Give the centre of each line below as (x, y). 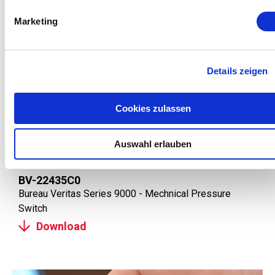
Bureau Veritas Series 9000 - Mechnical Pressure (125, 194)
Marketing (36, 21)
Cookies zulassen (153, 108)
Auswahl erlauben (153, 144)
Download (61, 226)
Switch (33, 208)
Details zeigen (238, 71)
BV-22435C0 (49, 180)
